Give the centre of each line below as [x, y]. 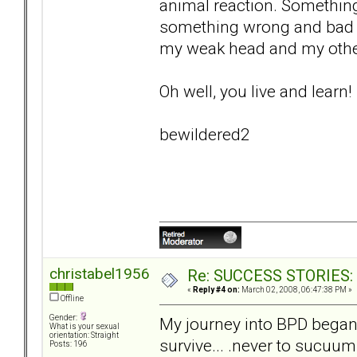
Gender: [64, 318]
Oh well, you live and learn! [257, 91]
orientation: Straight [84, 335]
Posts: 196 [69, 344]
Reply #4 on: [216, 290]
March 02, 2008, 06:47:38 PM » [296, 290]
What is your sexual [84, 327]
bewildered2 [219, 134]
